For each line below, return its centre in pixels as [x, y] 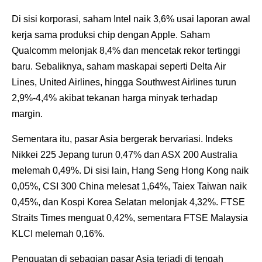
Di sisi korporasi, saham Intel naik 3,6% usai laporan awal [131, 19]
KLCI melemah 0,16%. [58, 233]
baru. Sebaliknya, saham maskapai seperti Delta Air [119, 66]
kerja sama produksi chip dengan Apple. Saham [111, 35]
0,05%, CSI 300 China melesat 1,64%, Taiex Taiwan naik [129, 186]
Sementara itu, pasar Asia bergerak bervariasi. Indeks [122, 139]
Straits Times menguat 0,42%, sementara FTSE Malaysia [130, 218]
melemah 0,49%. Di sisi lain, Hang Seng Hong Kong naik [130, 170]
